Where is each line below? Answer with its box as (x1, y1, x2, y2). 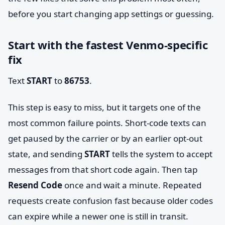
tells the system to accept (110, 148, 212, 160)
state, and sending (8, 148, 84, 160)
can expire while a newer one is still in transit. (8, 210, 188, 222)
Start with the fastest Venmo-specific (8, 37, 208, 52)
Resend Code (8, 179, 62, 191)
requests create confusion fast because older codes (8, 195, 213, 206)
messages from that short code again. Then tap (8, 164, 197, 175)
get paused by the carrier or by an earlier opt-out (8, 133, 202, 144)
